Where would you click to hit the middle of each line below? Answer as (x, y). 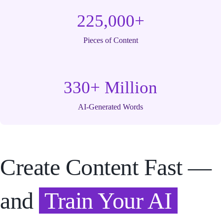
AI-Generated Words (110, 107)
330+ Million (110, 88)
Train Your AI (108, 201)
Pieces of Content (110, 40)
